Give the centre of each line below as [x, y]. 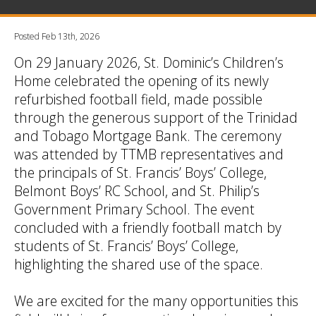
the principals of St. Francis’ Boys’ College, [140, 173]
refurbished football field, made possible [138, 99]
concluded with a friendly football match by [148, 228]
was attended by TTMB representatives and [149, 154]
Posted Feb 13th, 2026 [57, 37]
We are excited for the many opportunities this [156, 301]
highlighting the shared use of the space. [139, 265]
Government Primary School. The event [134, 209]
